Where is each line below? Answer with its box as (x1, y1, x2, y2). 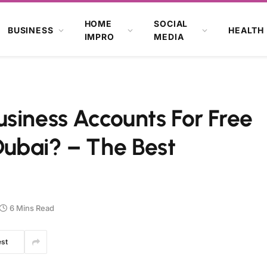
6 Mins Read (10, 203, 54, 213)
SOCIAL (154, 18, 188, 29)
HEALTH (228, 24, 265, 35)
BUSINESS (7, 24, 54, 35)
